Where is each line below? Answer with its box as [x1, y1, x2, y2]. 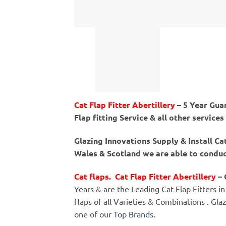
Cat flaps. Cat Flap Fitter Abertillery [74, 171, 216, 182]
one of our [74, 208, 114, 219]
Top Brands [114, 208, 153, 219]
